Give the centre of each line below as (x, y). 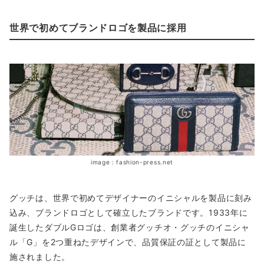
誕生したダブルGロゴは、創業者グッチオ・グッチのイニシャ (130, 227)
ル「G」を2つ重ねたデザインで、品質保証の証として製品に (128, 242)
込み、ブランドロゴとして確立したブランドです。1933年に (129, 213)
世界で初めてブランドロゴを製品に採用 (98, 28)
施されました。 (40, 257)
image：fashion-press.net (132, 162)
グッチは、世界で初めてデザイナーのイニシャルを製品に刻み (131, 198)
